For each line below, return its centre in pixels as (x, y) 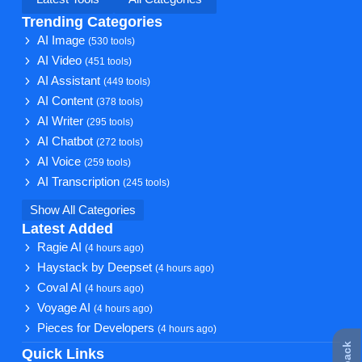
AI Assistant (71, 80)
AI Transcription (80, 181)
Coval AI (61, 287)
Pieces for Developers (98, 328)
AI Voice (61, 161)
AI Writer (62, 121)
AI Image (63, 40)
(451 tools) (109, 61)
